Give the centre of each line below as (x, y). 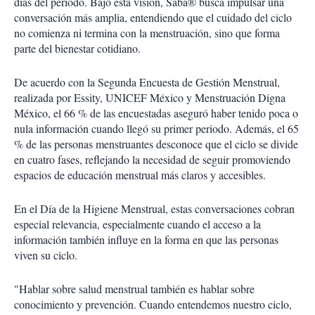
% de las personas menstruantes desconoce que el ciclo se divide (156, 144)
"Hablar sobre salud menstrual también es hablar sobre (134, 289)
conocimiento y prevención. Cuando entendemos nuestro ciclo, (153, 304)
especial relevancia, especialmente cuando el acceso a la (137, 224)
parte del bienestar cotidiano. (77, 49)
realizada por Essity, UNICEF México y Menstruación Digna (150, 98)
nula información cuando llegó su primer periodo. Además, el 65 (156, 129)
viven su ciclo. (46, 255)
